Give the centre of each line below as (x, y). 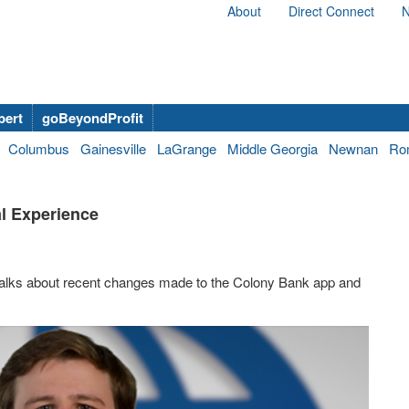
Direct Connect (331, 11)
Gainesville (113, 148)
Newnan (353, 148)
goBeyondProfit (93, 118)
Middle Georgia (273, 148)
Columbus (39, 148)
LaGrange (187, 148)
